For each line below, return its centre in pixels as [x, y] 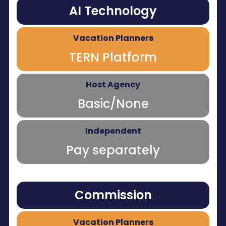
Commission [113, 195]
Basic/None [113, 104]
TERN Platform [113, 58]
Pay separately [113, 150]
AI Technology [113, 11]
